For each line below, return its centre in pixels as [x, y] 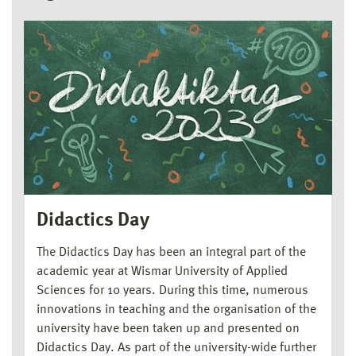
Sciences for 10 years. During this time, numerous [172, 291]
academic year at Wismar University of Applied [162, 272]
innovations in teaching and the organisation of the [176, 310]
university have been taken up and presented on [168, 329]
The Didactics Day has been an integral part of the [171, 253]
